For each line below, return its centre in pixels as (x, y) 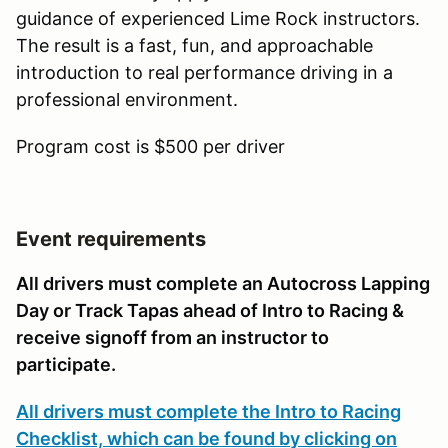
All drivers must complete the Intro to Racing (208, 411)
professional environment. (127, 99)
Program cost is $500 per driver (150, 146)
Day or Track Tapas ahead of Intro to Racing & (210, 310)
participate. (66, 364)
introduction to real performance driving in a (204, 72)
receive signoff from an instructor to (172, 337)
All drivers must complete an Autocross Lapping (223, 283)
